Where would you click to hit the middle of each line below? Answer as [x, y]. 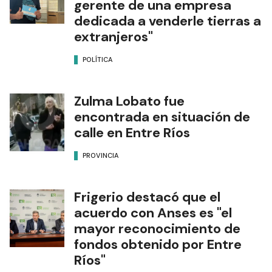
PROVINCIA [100, 155]
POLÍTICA [97, 59]
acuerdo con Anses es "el [153, 213]
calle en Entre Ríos [132, 133]
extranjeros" [114, 37]
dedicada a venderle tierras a [168, 21]
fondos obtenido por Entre [158, 245]
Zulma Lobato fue [129, 101]
